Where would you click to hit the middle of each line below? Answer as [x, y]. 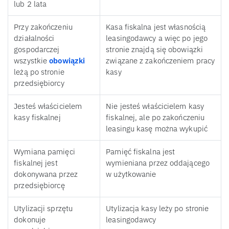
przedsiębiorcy [39, 83]
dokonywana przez [46, 174]
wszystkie [32, 61]
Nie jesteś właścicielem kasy [155, 106]
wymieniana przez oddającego [158, 163]
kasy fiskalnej [37, 118]
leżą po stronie [39, 72]
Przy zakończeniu [43, 27]
